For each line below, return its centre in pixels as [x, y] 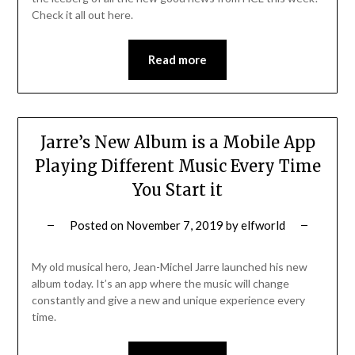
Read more [177, 60]
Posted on [98, 225]
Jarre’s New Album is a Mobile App [177, 143]
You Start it [177, 190]
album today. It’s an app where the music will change [160, 284]
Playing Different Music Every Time [177, 166]
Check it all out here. [82, 15]
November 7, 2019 [175, 225]
